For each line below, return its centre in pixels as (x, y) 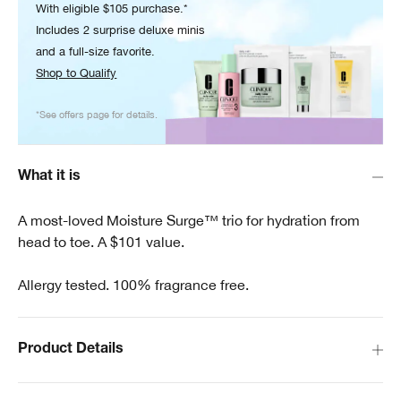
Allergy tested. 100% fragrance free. (133, 285)
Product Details (71, 350)
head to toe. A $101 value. (101, 242)
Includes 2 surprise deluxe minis (121, 30)
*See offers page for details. (97, 114)
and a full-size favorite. (96, 51)
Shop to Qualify (77, 73)
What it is (49, 178)
